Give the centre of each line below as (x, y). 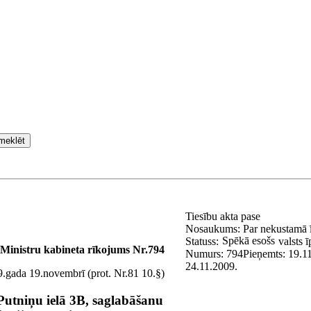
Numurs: (206, 254)
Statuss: (202, 241)
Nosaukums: (214, 229)
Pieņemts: (266, 254)
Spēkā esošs (249, 241)
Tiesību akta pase (224, 216)
